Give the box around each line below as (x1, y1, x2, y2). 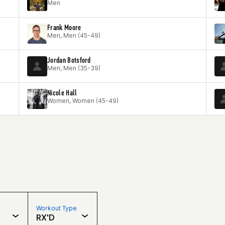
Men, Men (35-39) (47, 64, 100, 72)
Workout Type (36, 204, 77, 212)
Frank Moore (47, 23, 81, 32)
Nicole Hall (47, 88, 77, 97)
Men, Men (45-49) (47, 32, 100, 39)
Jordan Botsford (47, 55, 91, 65)
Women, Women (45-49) (47, 97, 119, 104)
